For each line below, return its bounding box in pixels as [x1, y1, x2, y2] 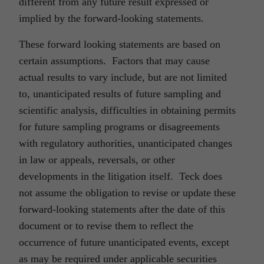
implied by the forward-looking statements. [19, 12, 207, 25]
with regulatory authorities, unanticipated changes [19, 137, 232, 150]
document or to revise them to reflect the [19, 220, 193, 232]
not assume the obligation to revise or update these [19, 187, 236, 199]
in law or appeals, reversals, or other [19, 154, 175, 166]
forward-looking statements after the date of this [19, 203, 225, 216]
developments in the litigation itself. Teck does [19, 170, 222, 183]
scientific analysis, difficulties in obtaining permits [19, 104, 236, 117]
